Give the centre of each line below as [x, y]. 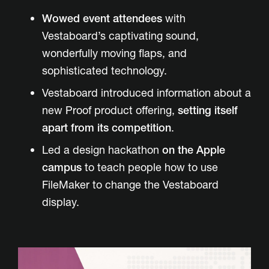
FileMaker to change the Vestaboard [130, 185]
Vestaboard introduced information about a [147, 93]
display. [61, 202]
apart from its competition [107, 128]
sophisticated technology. [104, 71]
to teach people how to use [150, 168]
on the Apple [194, 150]
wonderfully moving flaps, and [114, 53]
